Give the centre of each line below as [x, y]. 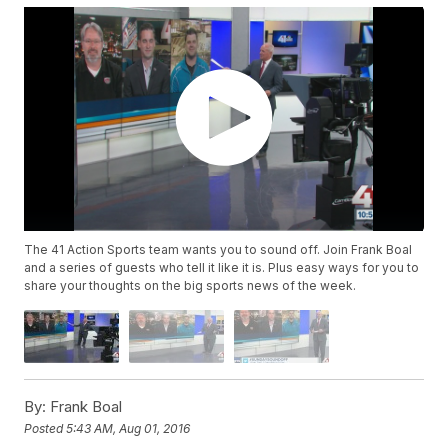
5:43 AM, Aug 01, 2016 [128, 428]
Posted [45, 428]
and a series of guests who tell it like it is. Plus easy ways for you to [222, 268]
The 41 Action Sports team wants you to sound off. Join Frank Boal [218, 250]
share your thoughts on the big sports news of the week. [190, 286]
